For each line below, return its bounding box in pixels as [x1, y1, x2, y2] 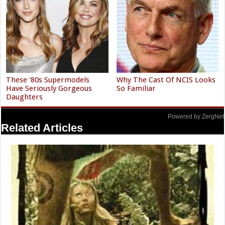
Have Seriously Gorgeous [6, 84, 92, 93]
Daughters [6, 92, 43, 101]
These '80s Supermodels [6, 75, 90, 84]
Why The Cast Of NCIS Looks [117, 75, 216, 84]
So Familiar [117, 84, 156, 93]
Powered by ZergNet [167, 113, 224, 120]
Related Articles [1, 122, 83, 134]
